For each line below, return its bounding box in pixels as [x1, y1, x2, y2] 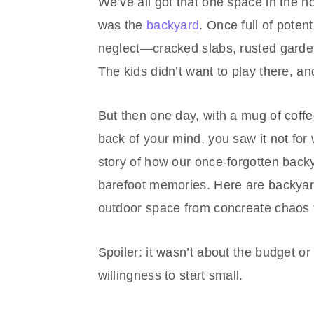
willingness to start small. [97, 268, 243, 282]
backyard [146, 18, 200, 32]
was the [97, 18, 146, 32]
